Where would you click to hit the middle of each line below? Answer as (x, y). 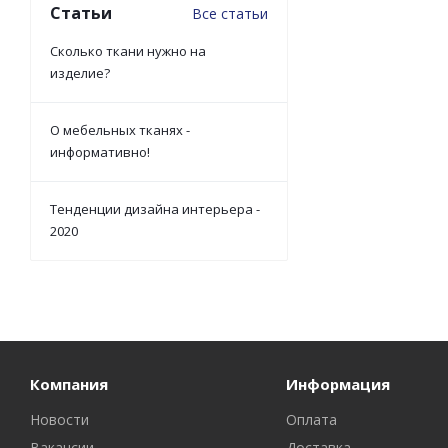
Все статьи (230, 13)
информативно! (100, 151)
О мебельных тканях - (120, 129)
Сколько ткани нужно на (128, 50)
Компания (69, 383)
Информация (337, 383)
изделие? (80, 72)
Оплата (311, 419)
